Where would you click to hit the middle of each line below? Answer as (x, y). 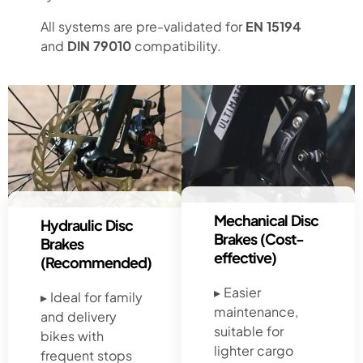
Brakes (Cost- (259, 238)
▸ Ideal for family (92, 297)
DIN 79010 (99, 45)
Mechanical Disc (266, 220)
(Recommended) (96, 262)
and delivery (79, 316)
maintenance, (256, 311)
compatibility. (176, 45)
